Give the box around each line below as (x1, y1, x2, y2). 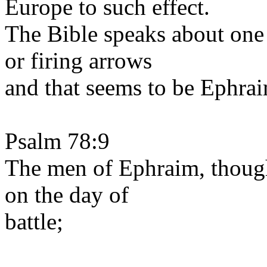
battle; (5, 209, 63, 234)
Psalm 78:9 (5, 128, 110, 154)
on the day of (5, 182, 129, 207)
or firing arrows (5, 48, 152, 73)
